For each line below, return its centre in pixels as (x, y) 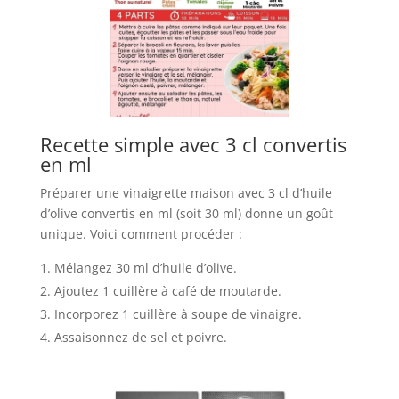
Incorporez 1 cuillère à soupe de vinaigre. (178, 314)
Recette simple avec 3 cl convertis (193, 145)
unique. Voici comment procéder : (141, 234)
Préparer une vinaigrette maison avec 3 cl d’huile (186, 193)
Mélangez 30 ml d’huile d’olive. (145, 268)
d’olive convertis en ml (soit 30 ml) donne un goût (186, 214)
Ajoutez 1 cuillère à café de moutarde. (167, 291)
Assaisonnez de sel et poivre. (140, 338)
